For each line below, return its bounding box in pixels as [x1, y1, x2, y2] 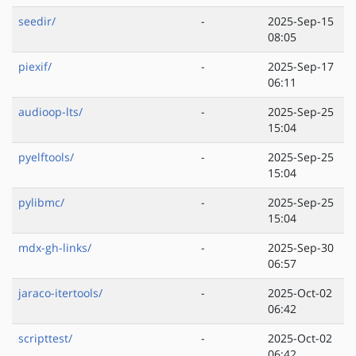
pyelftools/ [18, 149, 74, 165]
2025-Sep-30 [268, 240, 334, 256]
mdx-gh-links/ [18, 240, 91, 256]
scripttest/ [18, 331, 72, 346]
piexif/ [18, 59, 52, 75]
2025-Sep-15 [268, 14, 334, 29]
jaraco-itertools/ [18, 285, 103, 301]
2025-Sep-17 [268, 59, 334, 75]
